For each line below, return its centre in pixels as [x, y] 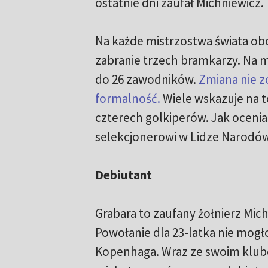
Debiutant [123, 175]
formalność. [127, 99]
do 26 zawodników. [147, 80]
